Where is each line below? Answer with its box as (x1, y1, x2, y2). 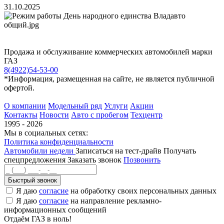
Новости (39, 110, 69, 119)
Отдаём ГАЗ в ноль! (4, 214, 71, 223)
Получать (163, 146, 196, 155)
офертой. (4, 83, 34, 92)
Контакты (4, 110, 37, 119)
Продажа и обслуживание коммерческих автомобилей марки (4, 47, 212, 56)
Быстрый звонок (8, 176, 57, 184)
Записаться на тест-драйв (75, 146, 163, 155)
